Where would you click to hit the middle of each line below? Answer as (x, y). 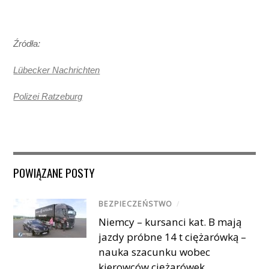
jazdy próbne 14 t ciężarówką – (173, 237)
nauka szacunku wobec (155, 252)
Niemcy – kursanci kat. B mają (170, 222)
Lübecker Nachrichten (57, 70)
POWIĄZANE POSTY (54, 172)
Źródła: (27, 43)
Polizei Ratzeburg (48, 97)
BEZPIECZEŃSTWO (136, 204)
